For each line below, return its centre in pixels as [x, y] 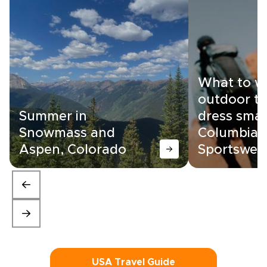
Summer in [53, 117]
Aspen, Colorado [73, 150]
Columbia [228, 133]
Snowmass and [67, 133]
